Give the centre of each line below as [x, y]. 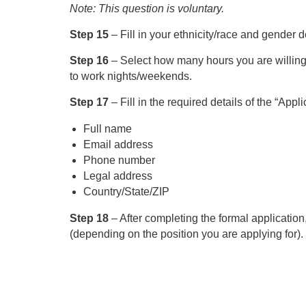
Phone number [119, 160]
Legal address [118, 176]
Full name [108, 129]
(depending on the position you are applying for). [186, 234]
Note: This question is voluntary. [147, 9]
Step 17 [91, 102]
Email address [118, 144]
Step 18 [91, 218]
